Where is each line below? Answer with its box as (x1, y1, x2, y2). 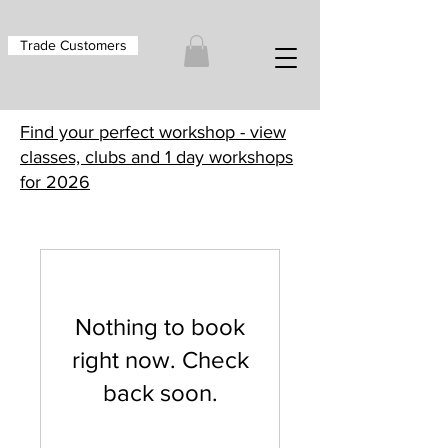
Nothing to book (75, 313, 245, 341)
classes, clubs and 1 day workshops (20, 147, 293, 168)
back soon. (102, 379, 218, 407)
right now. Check (71, 346, 249, 374)
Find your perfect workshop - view (20, 122, 286, 143)
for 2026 (20, 172, 90, 193)
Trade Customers (19, 37, 127, 53)
